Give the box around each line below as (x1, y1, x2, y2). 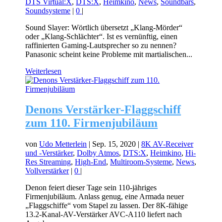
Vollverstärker (25, 166, 69, 175)
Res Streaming (25, 158, 71, 166)
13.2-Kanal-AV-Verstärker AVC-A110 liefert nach (25, 210, 182, 219)
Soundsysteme (25, 6, 71, 15)
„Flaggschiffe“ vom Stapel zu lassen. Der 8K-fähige (25, 201, 188, 210)
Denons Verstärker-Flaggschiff (25, 103, 181, 116)
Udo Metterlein (39, 140, 87, 149)
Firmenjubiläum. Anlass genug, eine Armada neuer (25, 192, 184, 201)
